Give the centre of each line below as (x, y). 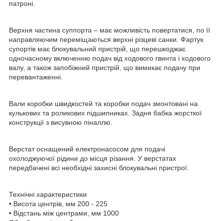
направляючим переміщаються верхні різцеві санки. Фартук (106, 40)
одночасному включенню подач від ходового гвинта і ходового (110, 58)
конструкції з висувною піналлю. (61, 123)
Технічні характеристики (48, 195)
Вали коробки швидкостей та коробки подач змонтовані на (103, 104)
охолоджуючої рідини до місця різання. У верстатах (92, 159)
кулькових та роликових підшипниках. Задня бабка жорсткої (105, 113)
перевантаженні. (36, 77)
